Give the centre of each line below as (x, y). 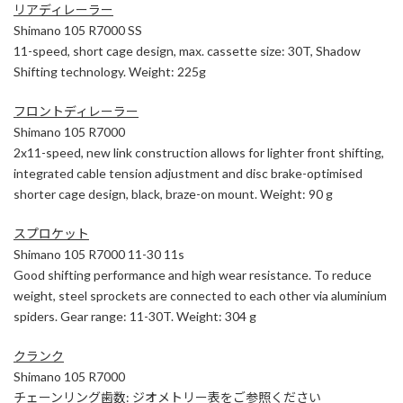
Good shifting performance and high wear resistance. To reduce (193, 274)
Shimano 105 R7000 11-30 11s (99, 254)
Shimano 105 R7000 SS (78, 30)
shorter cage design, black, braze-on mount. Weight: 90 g (173, 193)
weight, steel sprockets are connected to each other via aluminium (200, 295)
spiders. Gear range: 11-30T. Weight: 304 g (135, 316)
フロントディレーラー (76, 111)
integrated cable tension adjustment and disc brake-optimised (188, 173)
